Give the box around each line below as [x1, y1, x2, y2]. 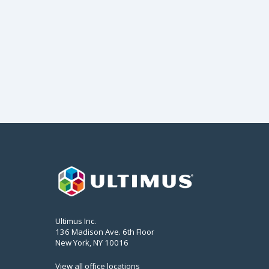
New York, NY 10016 [55, 237, 128, 248]
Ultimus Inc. [55, 215, 96, 226]
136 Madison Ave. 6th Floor [55, 226, 154, 237]
